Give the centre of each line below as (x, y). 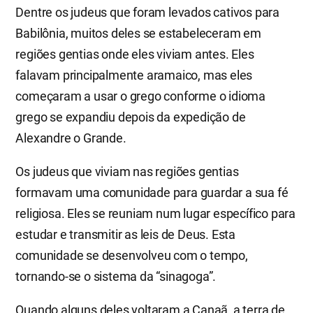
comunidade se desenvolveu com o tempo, (132, 255)
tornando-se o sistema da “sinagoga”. (116, 276)
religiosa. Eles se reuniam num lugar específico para (155, 213)
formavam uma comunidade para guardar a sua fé (152, 192)
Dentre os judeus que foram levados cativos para (147, 12)
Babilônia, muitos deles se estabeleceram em (138, 33)
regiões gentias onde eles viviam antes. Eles (135, 54)
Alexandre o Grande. (71, 138)
